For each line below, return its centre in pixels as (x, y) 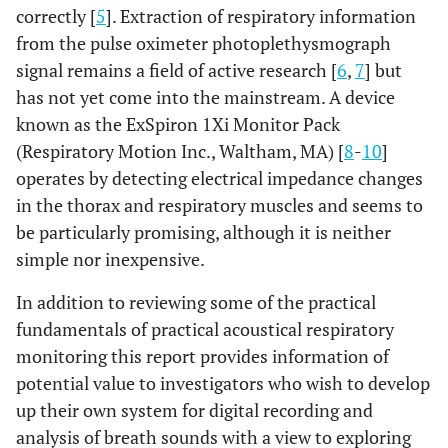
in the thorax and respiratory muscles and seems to (219, 205)
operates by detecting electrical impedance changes (219, 178)
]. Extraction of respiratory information (261, 16)
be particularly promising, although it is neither (203, 232)
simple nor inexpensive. (110, 259)
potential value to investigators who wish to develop (223, 383)
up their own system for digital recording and (194, 410)
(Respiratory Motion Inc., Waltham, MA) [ (180, 151)
